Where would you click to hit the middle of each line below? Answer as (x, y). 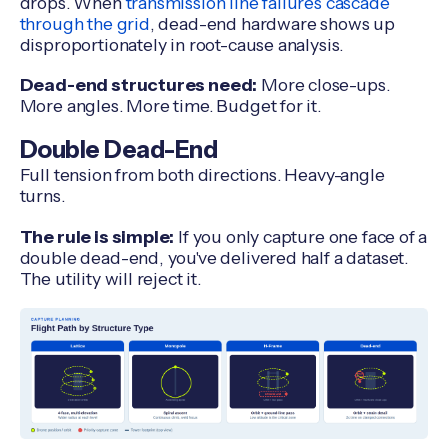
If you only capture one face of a (301, 236)
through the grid (84, 23)
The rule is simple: (97, 236)
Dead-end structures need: (138, 85)
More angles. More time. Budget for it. (170, 106)
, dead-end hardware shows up (272, 23)
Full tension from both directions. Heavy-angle (202, 174)
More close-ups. (323, 85)
